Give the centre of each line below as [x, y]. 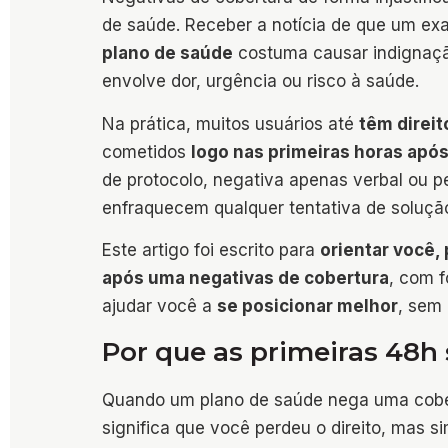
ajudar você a [159, 306]
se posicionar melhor [307, 306]
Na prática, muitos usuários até [230, 123]
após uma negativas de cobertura [245, 278]
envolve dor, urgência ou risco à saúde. [260, 81]
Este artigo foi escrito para [211, 250]
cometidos [146, 151]
